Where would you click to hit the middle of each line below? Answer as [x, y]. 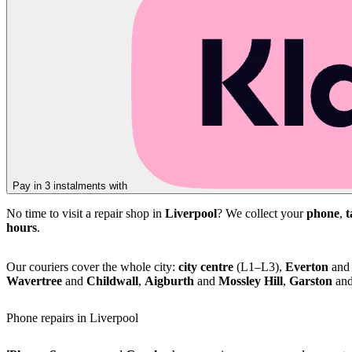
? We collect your [262, 213]
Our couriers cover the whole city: [92, 266]
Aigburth [169, 280]
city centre [206, 266]
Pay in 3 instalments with [71, 185]
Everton [307, 266]
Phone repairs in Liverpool [72, 318]
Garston [311, 280]
